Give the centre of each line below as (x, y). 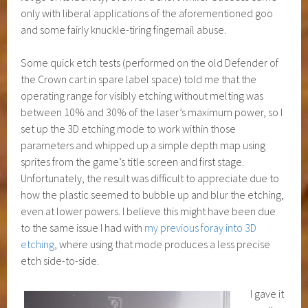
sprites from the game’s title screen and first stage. (133, 162)
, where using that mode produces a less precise (163, 244)
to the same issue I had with (83, 228)
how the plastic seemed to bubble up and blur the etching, (153, 195)
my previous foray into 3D (201, 228)
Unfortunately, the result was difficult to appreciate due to (150, 178)
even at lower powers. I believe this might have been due (148, 211)
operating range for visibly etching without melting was (142, 96)
